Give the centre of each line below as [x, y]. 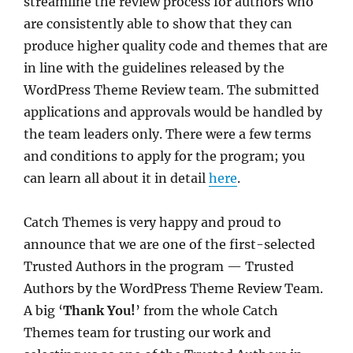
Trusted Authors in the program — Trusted [159, 266]
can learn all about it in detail [116, 178]
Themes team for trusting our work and [147, 332]
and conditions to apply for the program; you [164, 156]
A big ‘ [43, 310]
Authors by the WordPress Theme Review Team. [173, 288]
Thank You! [99, 310]
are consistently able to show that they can [158, 23]
